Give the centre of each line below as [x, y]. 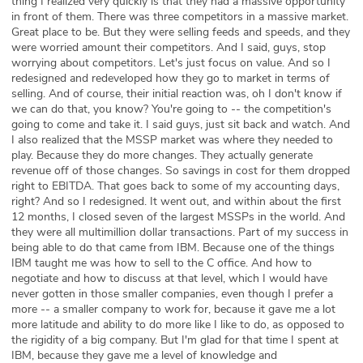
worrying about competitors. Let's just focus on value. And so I [171, 63]
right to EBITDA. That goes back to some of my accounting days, [175, 186]
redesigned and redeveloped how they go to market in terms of [171, 79]
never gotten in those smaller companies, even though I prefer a [172, 294]
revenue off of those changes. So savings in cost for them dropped [181, 171]
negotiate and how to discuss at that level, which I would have [169, 279]
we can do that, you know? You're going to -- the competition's [171, 109]
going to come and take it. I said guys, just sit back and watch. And [181, 125]
